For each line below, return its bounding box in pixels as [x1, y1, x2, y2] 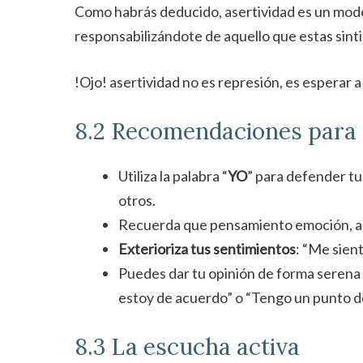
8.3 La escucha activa [75, 332, 300, 361]
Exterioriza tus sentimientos [118, 240, 296, 258]
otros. [118, 191, 156, 209]
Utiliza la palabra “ [118, 167, 228, 185]
